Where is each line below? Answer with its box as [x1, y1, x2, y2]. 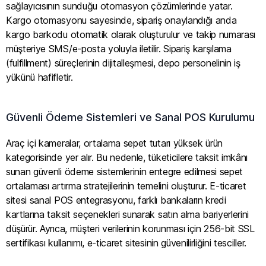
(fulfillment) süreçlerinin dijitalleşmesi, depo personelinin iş [6, 56, 240, 69]
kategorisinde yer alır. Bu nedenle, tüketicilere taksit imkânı [6, 151, 248, 164]
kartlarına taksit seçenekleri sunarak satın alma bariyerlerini [6, 208, 249, 221]
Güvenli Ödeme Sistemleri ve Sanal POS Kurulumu [6, 111, 255, 124]
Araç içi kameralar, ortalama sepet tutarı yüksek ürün [6, 137, 223, 150]
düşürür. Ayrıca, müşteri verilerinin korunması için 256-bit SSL [6, 223, 255, 235]
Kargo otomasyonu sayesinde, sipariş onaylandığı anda [6, 14, 237, 26]
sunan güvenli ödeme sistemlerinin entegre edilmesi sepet [6, 166, 243, 178]
